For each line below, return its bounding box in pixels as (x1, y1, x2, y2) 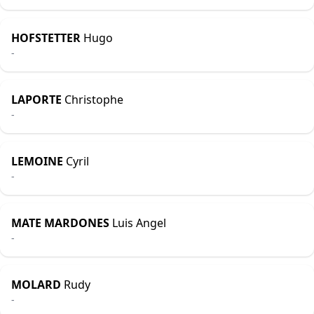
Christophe (62, 92, 123, 107)
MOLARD (11, 277, 61, 292)
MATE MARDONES (11, 215, 109, 231)
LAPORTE (11, 92, 62, 107)
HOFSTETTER (11, 30, 81, 46)
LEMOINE (11, 153, 63, 169)
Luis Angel (109, 215, 166, 231)
